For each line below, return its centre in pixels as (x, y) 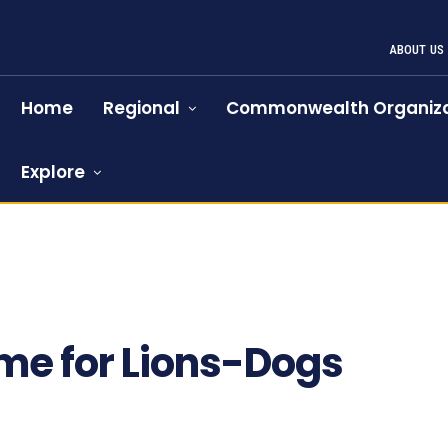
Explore (53, 172)
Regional (142, 108)
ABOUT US (416, 49)
